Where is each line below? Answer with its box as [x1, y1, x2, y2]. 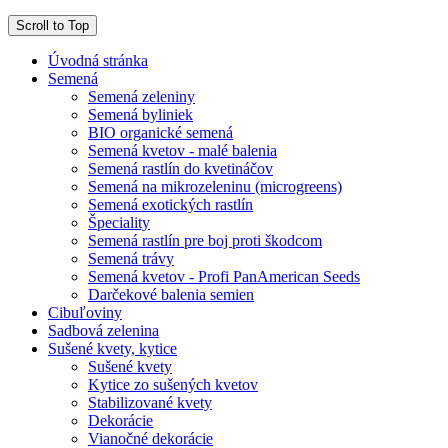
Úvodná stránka [48, 52, 148, 70]
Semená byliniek [88, 106, 193, 124]
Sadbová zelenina [48, 322, 159, 340]
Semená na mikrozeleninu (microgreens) [88, 178, 342, 196]
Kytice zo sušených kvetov [88, 376, 258, 394]
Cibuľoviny [48, 304, 122, 322]
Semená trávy [88, 250, 174, 268]
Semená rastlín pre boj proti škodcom [88, 232, 322, 250]
